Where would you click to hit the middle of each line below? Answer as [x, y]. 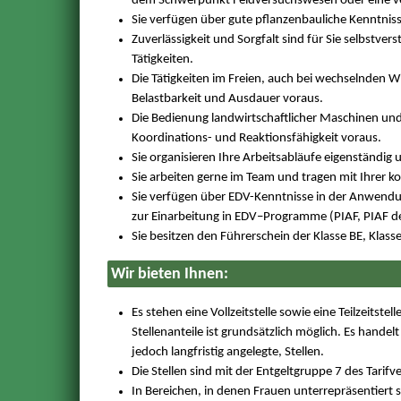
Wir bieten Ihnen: [169, 274]
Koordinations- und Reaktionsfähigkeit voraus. [256, 139]
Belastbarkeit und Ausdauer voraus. [227, 99]
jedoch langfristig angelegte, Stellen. [227, 352]
